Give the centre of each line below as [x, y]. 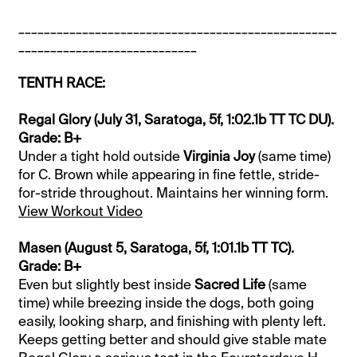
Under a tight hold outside [101, 157]
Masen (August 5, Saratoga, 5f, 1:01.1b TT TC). [157, 248]
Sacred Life [230, 285]
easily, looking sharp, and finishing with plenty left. [173, 322]
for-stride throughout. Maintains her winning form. [174, 193]
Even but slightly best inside [107, 285]
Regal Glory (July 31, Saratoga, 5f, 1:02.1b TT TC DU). [177, 120]
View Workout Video [81, 212]
